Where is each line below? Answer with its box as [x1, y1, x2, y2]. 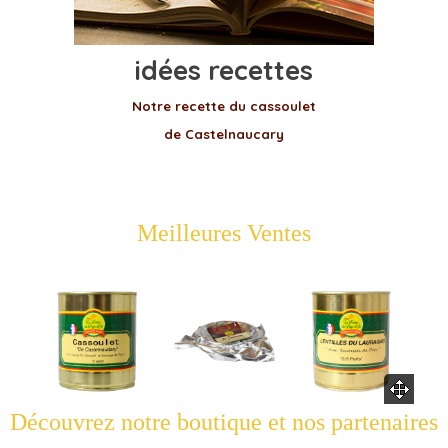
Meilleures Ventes [136, 220, 311, 246]
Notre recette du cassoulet [131, 98, 316, 114]
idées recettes [134, 53, 314, 87]
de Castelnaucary [163, 126, 284, 142]
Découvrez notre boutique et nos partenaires [9, 409, 438, 435]
